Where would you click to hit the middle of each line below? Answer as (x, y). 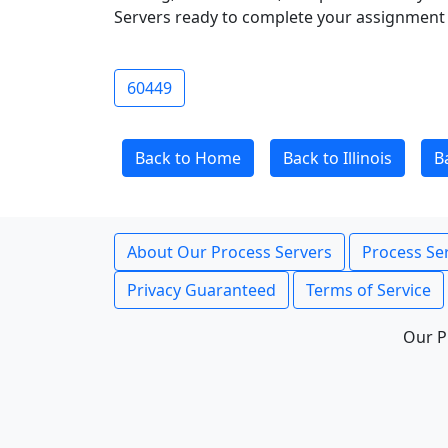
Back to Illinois (337, 158)
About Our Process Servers (229, 252)
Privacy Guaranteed (201, 290)
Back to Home (188, 158)
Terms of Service (368, 290)
